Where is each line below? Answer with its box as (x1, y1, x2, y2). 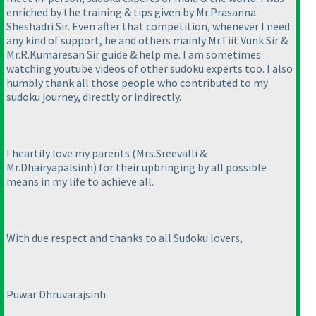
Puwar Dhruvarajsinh (6, 287, 106, 301)
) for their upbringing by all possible (93, 160, 267, 174)
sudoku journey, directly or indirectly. (6, 90, 181, 104)
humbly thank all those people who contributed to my (6, 75, 268, 90)
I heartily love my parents (6, 146, 132, 160)
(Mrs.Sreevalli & (132, 146, 207, 160)
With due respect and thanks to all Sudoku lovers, (6, 231, 243, 245)
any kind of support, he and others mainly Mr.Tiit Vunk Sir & (6, 33, 288, 47)
